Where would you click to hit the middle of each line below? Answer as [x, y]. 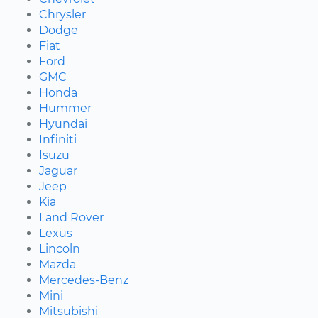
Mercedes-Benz [84, 280]
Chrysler [62, 14]
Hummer [65, 108]
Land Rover [71, 217]
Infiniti [58, 139]
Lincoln [60, 248]
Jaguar [58, 170]
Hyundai [63, 124]
